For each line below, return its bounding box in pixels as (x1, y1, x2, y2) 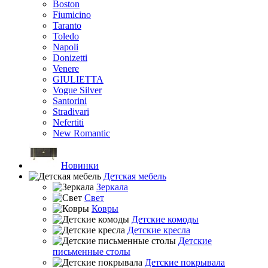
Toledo (53, 31, 79, 41)
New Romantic (53, 128, 110, 138)
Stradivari (53, 106, 89, 117)
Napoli (53, 42, 78, 52)
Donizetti (53, 53, 87, 63)
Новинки (61, 160, 99, 170)
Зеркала (96, 182, 128, 192)
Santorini (53, 96, 87, 106)
